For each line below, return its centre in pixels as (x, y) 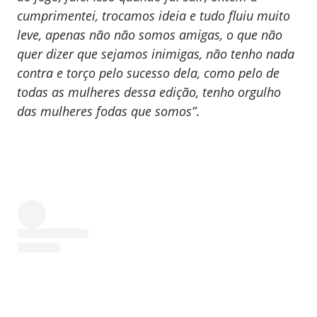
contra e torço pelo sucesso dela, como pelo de (148, 73)
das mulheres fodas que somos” (106, 111)
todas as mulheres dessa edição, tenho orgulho (149, 92)
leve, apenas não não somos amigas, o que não (150, 35)
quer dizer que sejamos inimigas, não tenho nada (156, 54)
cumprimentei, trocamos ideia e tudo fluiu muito (154, 16)
